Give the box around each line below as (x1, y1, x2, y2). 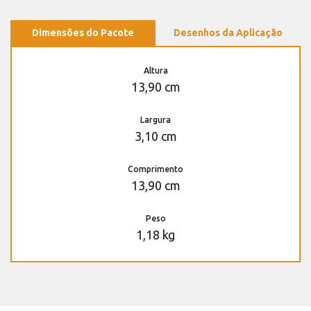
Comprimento (128, 165, 183, 174)
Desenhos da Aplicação (174, 27, 283, 39)
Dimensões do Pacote (32, 27, 134, 39)
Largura (140, 115, 171, 125)
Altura (143, 66, 168, 76)
